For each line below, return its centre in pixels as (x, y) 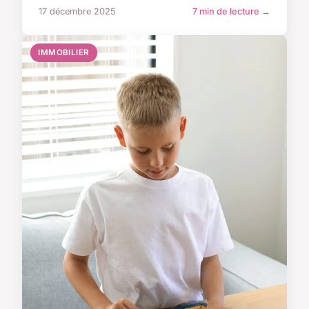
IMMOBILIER (64, 52)
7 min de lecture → (231, 11)
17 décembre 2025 (77, 11)
